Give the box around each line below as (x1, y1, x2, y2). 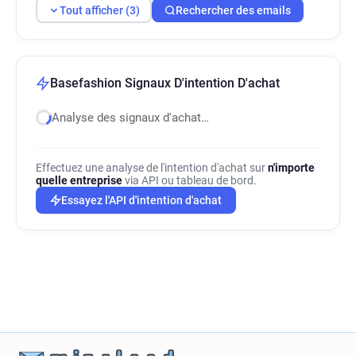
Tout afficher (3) (59, 3, 140, 17)
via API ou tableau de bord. (122, 174, 257, 187)
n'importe (268, 161, 315, 174)
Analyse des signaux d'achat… (52, 110, 209, 125)
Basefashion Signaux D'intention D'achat (50, 75, 280, 91)
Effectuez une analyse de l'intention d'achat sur (36, 161, 268, 174)
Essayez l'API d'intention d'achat (61, 194, 222, 207)
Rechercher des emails (176, 3, 291, 17)
